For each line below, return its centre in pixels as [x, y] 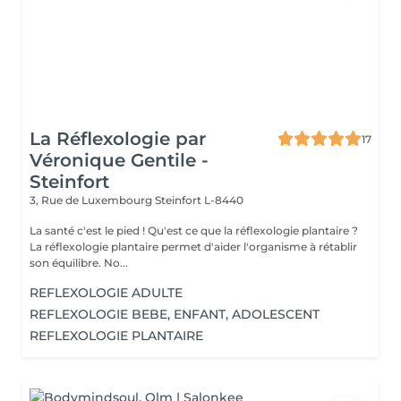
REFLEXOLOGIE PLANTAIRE [116, 336]
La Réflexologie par [118, 139]
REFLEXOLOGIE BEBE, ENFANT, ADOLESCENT [175, 314]
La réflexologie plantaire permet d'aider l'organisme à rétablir [193, 247]
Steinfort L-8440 [199, 200]
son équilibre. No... [79, 263]
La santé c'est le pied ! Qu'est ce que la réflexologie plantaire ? [89, 230]
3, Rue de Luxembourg [92, 200]
